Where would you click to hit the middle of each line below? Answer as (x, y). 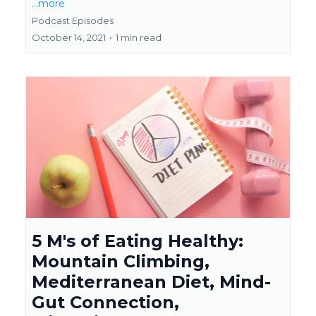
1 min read (139, 37)
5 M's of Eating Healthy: (138, 241)
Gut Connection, (105, 302)
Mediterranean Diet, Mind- (151, 282)
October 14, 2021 (69, 37)
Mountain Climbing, (121, 261)
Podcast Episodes (73, 20)
